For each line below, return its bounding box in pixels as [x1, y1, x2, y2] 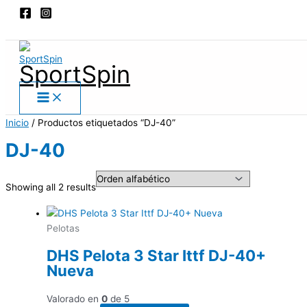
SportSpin [19, 60, 130, 88]
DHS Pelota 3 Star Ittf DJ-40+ [47, 246, 266, 265]
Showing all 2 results [5, 182, 96, 193]
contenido [5, 32, 49, 42]
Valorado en [47, 293, 101, 304]
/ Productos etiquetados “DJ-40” [29, 117, 175, 128]
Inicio [5, 117, 29, 128]
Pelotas [47, 223, 79, 234]
